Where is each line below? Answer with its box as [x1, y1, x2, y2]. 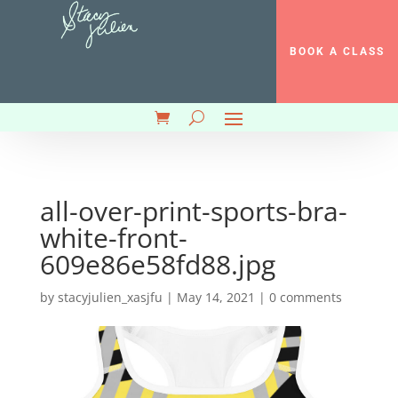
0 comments [268, 289, 342, 306]
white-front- [39, 219, 187, 256]
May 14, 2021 [176, 289, 255, 306]
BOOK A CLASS [290, 45, 385, 58]
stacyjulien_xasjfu [57, 289, 163, 306]
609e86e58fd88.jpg [39, 246, 275, 283]
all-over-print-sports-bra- [39, 193, 347, 229]
